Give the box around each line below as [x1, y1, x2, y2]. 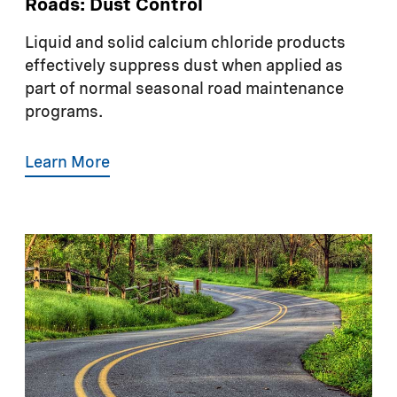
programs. [25, 104, 103, 121]
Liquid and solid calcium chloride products [25, 35, 346, 51]
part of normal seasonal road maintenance [25, 81, 344, 97]
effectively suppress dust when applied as [25, 58, 343, 74]
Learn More [25, 154, 110, 171]
